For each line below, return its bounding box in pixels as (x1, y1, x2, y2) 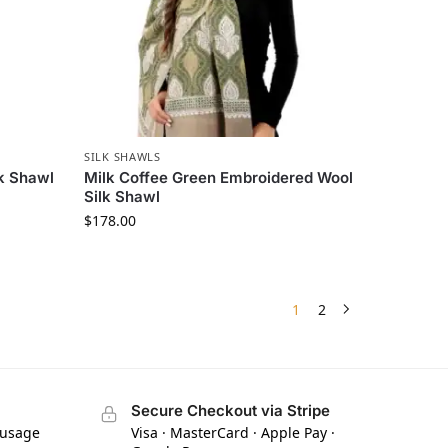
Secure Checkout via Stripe (130, 400, 330, 420)
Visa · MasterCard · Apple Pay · (130, 422, 335, 442)
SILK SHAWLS (84, 148, 161, 164)
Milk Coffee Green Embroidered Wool (84, 167, 354, 187)
